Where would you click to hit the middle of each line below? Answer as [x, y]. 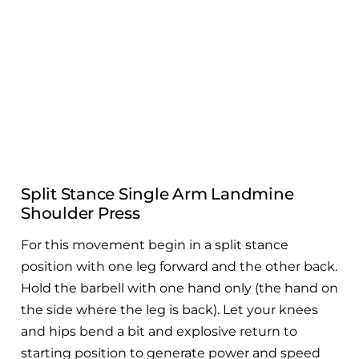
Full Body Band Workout [133, 64]
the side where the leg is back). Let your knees [169, 309]
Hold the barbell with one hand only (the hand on [179, 288]
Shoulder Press [81, 213]
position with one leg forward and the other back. [179, 266]
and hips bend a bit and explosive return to [159, 331]
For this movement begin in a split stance [155, 244]
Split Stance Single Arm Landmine [157, 194]
